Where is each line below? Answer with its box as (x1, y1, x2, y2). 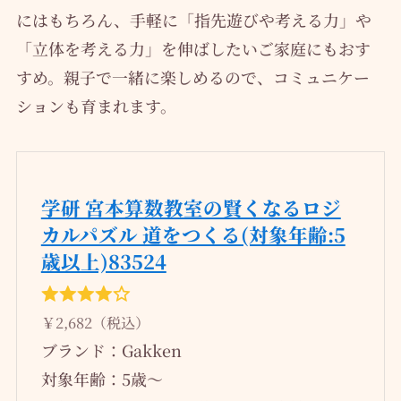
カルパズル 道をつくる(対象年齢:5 (40, 220, 346, 249)
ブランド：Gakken (40, 338, 182, 363)
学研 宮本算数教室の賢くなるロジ (40, 193, 341, 222)
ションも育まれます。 (15, 93, 176, 117)
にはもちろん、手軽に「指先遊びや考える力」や (15, 7, 371, 31)
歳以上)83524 (40, 247, 166, 276)
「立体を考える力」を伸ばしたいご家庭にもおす (15, 36, 371, 60)
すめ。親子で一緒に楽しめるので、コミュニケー (15, 64, 370, 89)
